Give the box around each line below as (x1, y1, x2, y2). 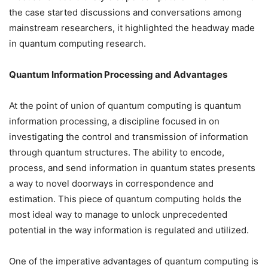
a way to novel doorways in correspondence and (9, 178, 214, 190)
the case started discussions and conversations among (9, 7, 242, 19)
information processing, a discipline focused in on (9, 115, 220, 127)
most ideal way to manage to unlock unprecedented (9, 209, 227, 221)
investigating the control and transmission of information (9, 131, 248, 143)
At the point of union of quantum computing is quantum (9, 100, 241, 112)
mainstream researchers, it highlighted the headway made (9, 22, 255, 34)
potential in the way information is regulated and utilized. (9, 224, 249, 236)
